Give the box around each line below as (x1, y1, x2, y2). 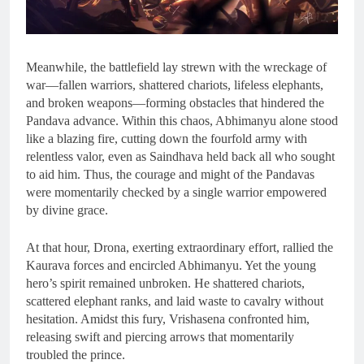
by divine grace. (26, 203, 108, 218)
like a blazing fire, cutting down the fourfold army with (26, 132, 307, 146)
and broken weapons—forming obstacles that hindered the (26, 96, 324, 110)
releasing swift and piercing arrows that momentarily (26, 330, 294, 344)
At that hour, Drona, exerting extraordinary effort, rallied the (26, 240, 333, 255)
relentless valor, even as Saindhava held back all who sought (26, 149, 335, 164)
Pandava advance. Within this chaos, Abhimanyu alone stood (26, 114, 338, 128)
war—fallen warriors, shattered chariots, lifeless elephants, (26, 78, 323, 93)
